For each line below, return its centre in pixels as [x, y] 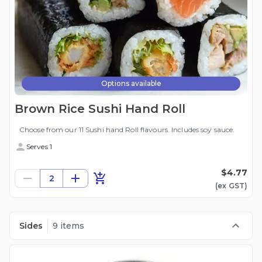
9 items [68, 226]
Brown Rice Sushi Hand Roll [100, 109]
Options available [131, 84]
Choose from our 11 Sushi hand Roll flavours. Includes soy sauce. [127, 130]
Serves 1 [39, 147]
